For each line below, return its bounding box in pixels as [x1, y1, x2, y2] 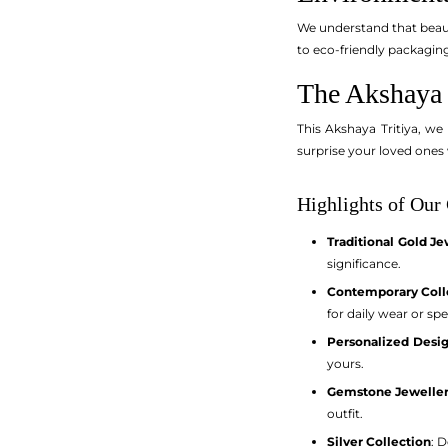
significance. [327, 256, 401, 271]
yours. [327, 356, 364, 371]
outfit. [327, 406, 363, 421]
